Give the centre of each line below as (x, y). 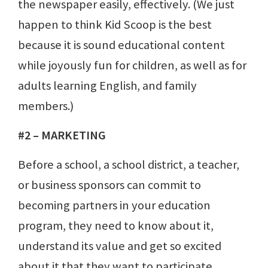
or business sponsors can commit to (109, 185)
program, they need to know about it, (116, 226)
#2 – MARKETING (62, 135)
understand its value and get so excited (120, 246)
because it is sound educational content (121, 45)
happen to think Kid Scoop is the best (115, 25)
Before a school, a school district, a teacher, (129, 165)
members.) (46, 106)
